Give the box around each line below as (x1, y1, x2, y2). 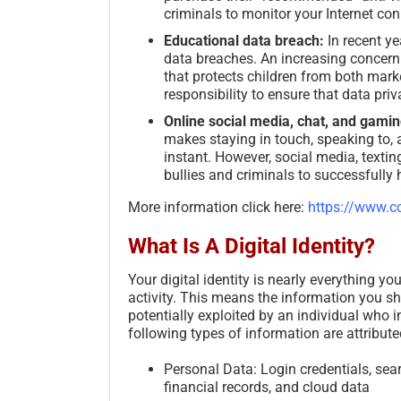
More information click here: (128, 198, 308, 216)
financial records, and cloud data (164, 378, 370, 396)
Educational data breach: (164, 31, 324, 49)
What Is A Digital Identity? (128, 233, 375, 259)
